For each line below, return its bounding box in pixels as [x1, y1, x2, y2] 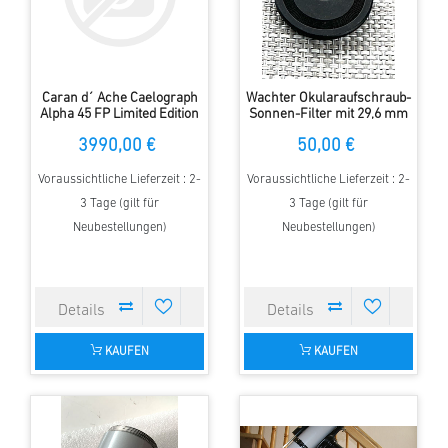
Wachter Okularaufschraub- [246, 91, 411, 107]
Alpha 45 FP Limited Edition [40, 107, 199, 123]
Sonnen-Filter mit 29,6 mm [249, 107, 408, 123]
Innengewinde [287, 123, 370, 139]
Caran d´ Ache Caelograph [41, 91, 198, 107]
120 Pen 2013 [80, 123, 159, 139]
